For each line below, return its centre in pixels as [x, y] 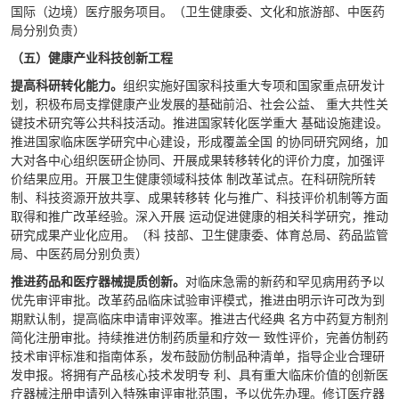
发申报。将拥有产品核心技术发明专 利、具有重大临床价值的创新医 [199, 374]
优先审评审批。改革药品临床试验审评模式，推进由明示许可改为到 [198, 299]
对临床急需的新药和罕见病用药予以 [285, 281]
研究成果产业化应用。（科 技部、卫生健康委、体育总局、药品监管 [199, 234]
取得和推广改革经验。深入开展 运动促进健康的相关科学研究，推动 [199, 216]
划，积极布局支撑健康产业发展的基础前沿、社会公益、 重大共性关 [199, 103]
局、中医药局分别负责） [81, 253]
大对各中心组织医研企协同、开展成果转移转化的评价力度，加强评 [198, 159]
